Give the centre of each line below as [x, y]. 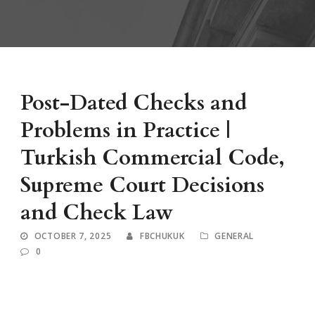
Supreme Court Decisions [142, 186]
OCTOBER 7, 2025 [73, 236]
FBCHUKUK [162, 236]
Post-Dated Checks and [134, 103]
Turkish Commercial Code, [153, 158]
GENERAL [234, 236]
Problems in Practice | [126, 131]
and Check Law [97, 213]
